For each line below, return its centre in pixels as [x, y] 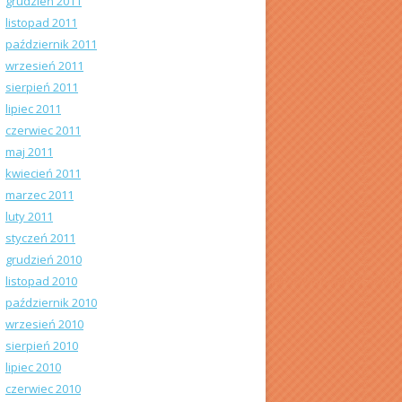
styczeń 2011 [40, 238]
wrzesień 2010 [44, 324]
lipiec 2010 [33, 367]
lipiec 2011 [33, 109]
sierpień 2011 [42, 87]
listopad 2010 [41, 281]
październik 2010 [51, 302]
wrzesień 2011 [44, 66]
